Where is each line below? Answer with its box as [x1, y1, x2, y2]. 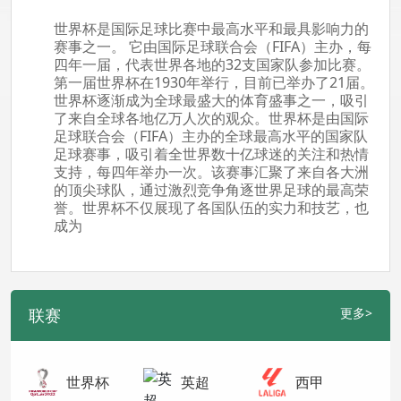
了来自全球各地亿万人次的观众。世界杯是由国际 [54, 108, 369, 128]
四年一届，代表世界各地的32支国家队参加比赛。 [54, 55, 371, 74]
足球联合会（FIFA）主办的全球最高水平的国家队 [54, 126, 368, 146]
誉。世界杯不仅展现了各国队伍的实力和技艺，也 [54, 198, 369, 218]
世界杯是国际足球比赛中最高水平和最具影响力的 [54, 19, 369, 38]
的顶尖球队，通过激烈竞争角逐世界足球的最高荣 [54, 180, 369, 200]
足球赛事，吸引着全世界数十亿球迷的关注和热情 [54, 144, 369, 164]
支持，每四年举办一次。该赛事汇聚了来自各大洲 [54, 162, 369, 182]
